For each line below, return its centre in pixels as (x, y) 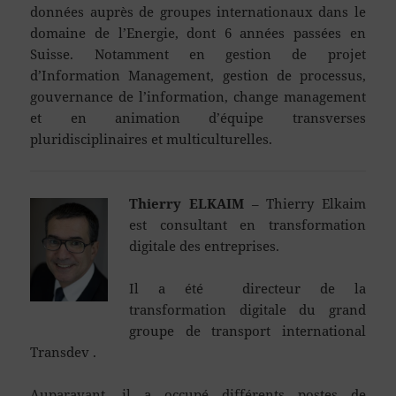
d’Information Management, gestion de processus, (198, 75)
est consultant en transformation (247, 224)
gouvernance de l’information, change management (198, 96)
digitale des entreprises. (205, 245)
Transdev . (64, 351)
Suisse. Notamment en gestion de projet (198, 53)
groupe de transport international (247, 330)
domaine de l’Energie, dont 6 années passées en (198, 32)
